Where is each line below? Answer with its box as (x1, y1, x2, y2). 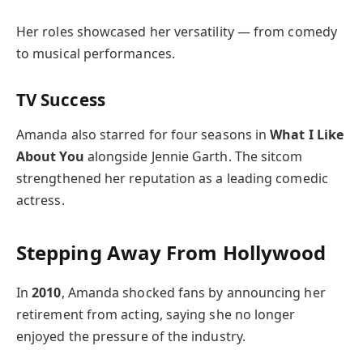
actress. (16, 191, 65, 210)
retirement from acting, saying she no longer (16, 305, 296, 323)
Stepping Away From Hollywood (16, 238, 327, 266)
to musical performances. (16, 45, 175, 63)
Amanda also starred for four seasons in (16, 126, 271, 144)
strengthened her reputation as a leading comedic (16, 169, 328, 188)
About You (16, 147, 84, 166)
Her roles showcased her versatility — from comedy (16, 23, 337, 41)
